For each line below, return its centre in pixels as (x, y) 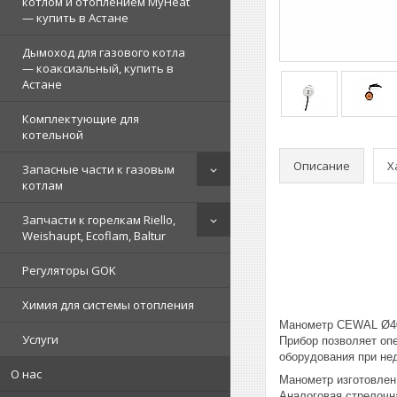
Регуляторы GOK (69, 270)
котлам (43, 185)
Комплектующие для (81, 119)
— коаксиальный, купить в (98, 68)
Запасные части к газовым (98, 169)
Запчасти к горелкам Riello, (99, 220)
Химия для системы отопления (108, 305)
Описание (322, 165)
